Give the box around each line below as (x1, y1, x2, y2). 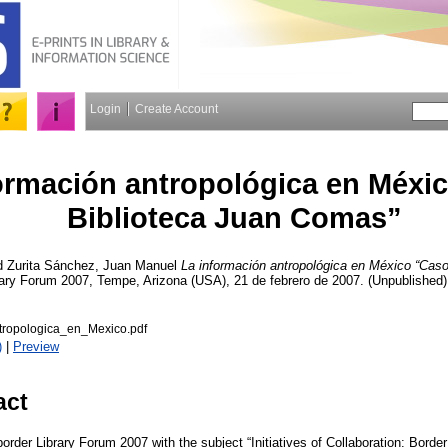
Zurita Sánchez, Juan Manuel (7, 257, 177, 273)
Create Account (135, 102, 218, 116)
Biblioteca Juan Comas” (66, 201, 402, 234)
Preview (13, 338, 59, 354)
